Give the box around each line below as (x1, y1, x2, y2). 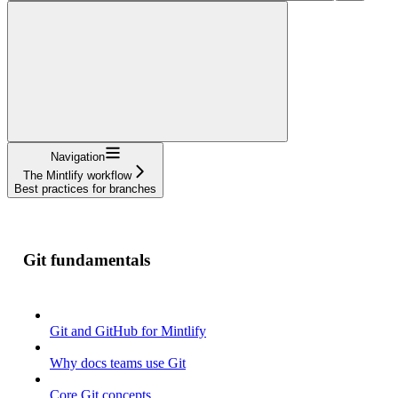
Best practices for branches (14, 181, 156, 195)
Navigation (50, 149, 105, 163)
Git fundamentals (23, 250, 150, 269)
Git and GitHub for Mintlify (50, 323, 206, 339)
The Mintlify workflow (23, 168, 131, 182)
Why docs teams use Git (50, 355, 186, 371)
